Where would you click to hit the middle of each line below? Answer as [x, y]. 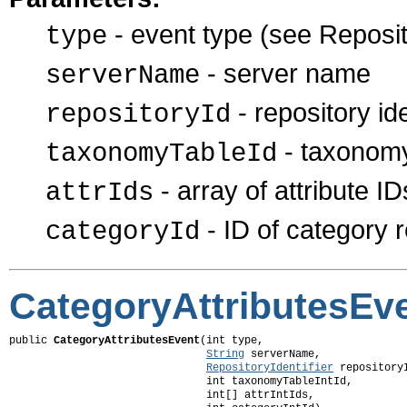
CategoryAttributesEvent [127, 341]
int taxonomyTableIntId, [181, 382]
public [31, 341]
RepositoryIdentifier [270, 368]
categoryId [123, 233]
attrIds [99, 194]
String [225, 355]
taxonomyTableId [161, 154]
